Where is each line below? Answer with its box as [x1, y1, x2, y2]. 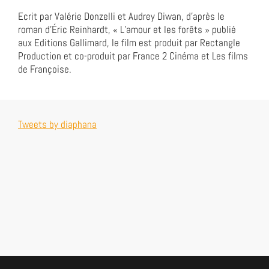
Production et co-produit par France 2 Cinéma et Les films [18, 49, 248, 62]
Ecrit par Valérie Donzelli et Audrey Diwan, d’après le [18, 10, 225, 23]
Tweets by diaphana [18, 118, 97, 131]
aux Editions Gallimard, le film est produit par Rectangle [18, 36, 240, 49]
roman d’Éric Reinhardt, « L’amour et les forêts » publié [18, 23, 236, 36]
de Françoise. [18, 62, 71, 76]
